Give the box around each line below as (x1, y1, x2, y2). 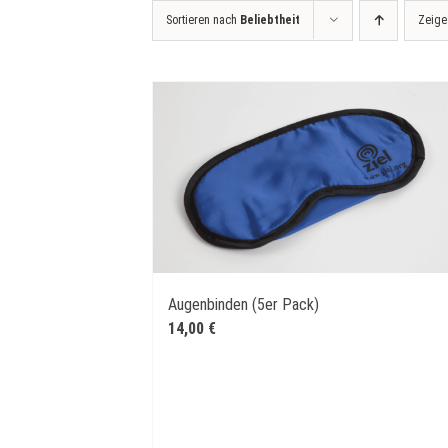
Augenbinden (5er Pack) (168, 294, 319, 314)
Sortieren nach (166, 13, 240, 27)
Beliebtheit (240, 13, 300, 27)
